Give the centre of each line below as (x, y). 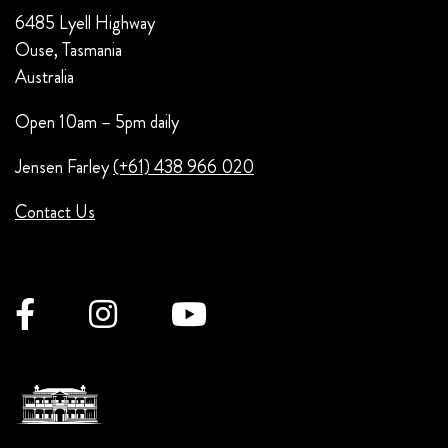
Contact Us (55, 211)
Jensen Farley (64, 166)
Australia (44, 76)
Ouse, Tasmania (68, 49)
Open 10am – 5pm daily (97, 121)
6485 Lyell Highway (85, 22)
